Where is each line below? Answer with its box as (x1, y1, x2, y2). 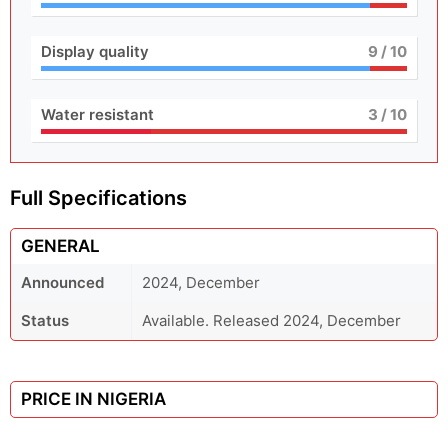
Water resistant (41, 105, 154, 124)
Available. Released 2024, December (142, 311, 401, 330)
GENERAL (21, 236, 100, 256)
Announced (21, 273, 104, 292)
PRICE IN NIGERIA (21, 389, 166, 409)
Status (21, 311, 69, 330)
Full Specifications (10, 186, 187, 210)
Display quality (41, 42, 149, 61)
